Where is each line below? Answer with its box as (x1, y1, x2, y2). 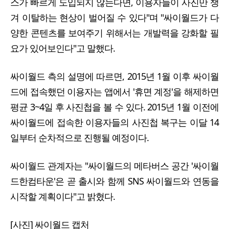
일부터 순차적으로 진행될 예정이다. (10, 131, 149, 144)
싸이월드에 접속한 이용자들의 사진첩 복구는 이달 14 (10, 116, 219, 128)
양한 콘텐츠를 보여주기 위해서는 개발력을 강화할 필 (10, 26, 219, 39)
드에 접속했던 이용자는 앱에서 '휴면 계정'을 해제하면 (10, 85, 219, 98)
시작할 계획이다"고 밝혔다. (10, 190, 115, 203)
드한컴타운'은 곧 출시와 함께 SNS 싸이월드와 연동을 (10, 175, 219, 188)
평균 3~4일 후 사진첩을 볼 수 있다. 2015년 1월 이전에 (10, 100, 219, 113)
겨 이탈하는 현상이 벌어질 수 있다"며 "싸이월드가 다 (10, 11, 219, 24)
